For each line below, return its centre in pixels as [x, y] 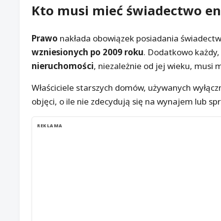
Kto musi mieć [79, 11]
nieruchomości [63, 66]
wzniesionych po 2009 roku [88, 52]
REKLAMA [50, 126]
